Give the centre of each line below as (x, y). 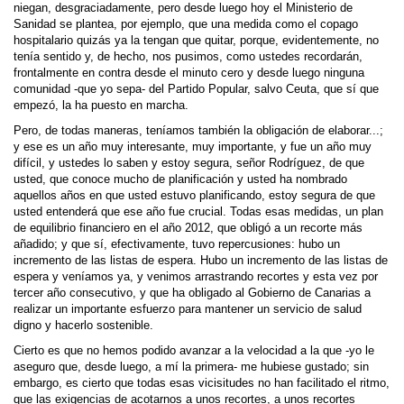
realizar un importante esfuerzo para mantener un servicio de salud (188, 309)
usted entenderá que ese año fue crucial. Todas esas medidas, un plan (198, 212)
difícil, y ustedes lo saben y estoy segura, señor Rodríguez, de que (189, 163)
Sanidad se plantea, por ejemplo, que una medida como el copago (186, 24)
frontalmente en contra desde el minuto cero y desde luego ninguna (189, 73)
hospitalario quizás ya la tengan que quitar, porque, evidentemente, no (196, 41)
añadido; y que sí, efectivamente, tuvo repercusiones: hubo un (177, 244)
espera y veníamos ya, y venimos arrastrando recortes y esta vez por (196, 277)
